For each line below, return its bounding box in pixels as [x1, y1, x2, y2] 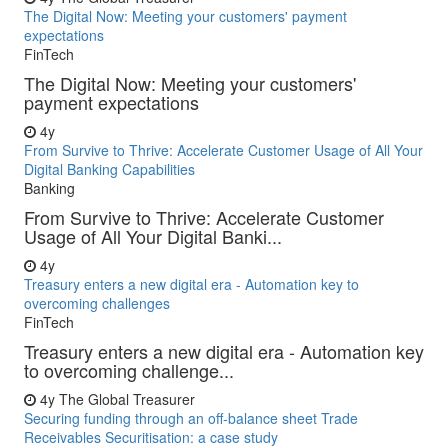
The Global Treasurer [59, 389, 195, 409]
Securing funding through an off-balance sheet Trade [24, 408, 358, 428]
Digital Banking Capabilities [24, 159, 195, 179]
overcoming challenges [24, 293, 170, 313]
